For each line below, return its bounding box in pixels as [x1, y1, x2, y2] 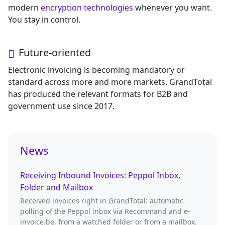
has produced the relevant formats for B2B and [8, 88, 188, 99]
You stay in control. [8, 14, 80, 25]
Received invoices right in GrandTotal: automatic [20, 195, 183, 205]
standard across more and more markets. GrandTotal [8, 76, 212, 87]
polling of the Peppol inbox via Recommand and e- [20, 206, 190, 216]
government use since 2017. [8, 100, 115, 111]
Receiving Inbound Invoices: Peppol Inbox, [20, 169, 180, 181]
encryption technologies [41, 2, 133, 13]
